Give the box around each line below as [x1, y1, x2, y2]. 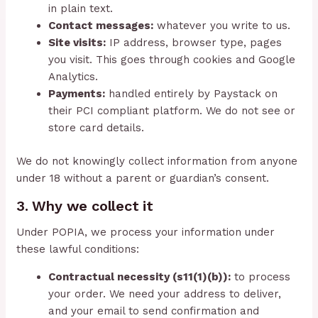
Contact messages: [48, 19, 154, 33]
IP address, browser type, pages [106, 36, 283, 50]
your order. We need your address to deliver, [48, 287, 282, 300]
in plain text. [48, 2, 114, 16]
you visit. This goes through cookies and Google [48, 53, 296, 67]
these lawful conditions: [16, 242, 140, 256]
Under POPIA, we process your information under [16, 225, 275, 238]
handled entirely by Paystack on [105, 87, 278, 101]
